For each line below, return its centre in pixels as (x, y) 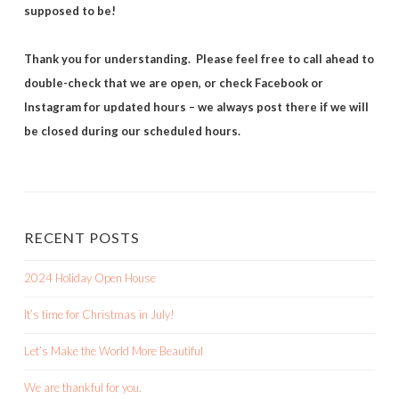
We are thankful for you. (83, 387)
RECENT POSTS (82, 237)
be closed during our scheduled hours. (132, 130)
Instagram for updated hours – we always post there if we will (196, 106)
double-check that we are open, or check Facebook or (174, 82)
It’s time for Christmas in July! (99, 314)
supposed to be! (70, 10)
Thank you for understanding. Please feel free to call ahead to (199, 58)
